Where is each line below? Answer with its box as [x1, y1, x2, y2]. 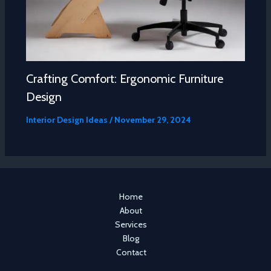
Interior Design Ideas [25, 114, 108, 125]
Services [115, 219, 147, 230]
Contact [116, 247, 146, 258]
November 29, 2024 [114, 114, 191, 125]
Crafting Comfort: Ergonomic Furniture [25, 71, 223, 86]
